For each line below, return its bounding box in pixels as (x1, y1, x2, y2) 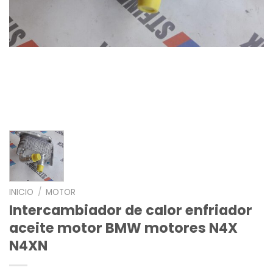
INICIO (9, 186, 34, 199)
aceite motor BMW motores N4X (9, 218, 238, 238)
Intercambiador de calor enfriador (9, 200, 252, 221)
